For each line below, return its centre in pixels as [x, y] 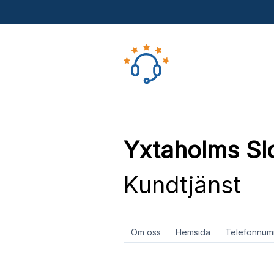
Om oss [146, 232]
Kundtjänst [182, 185]
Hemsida [193, 232]
